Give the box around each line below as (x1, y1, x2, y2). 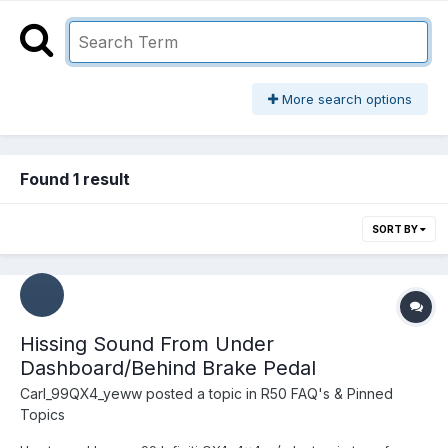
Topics (20, 406, 65, 424)
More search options (278, 91, 412, 108)
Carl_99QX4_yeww (20, 385, 142, 403)
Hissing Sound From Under (20, 332, 274, 357)
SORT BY (372, 223, 420, 236)
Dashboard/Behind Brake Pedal (20, 356, 316, 381)
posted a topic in (142, 385, 261, 403)
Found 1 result (20, 169, 130, 190)
